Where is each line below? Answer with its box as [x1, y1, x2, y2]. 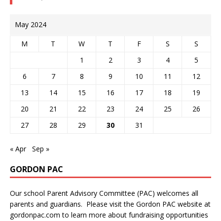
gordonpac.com [10, 210, 60, 220]
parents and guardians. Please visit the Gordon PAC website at [10, 199, 211, 209]
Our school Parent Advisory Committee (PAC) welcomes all [10, 188, 198, 198]
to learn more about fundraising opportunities [60, 210, 208, 220]
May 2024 [15, 19, 46, 29]
